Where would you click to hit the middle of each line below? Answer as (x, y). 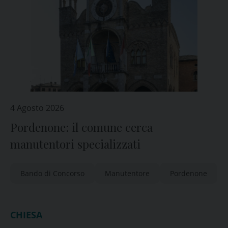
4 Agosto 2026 (37, 108)
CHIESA (26, 215)
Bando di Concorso (52, 173)
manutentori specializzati (75, 144)
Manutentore (127, 173)
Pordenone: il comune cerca (81, 127)
